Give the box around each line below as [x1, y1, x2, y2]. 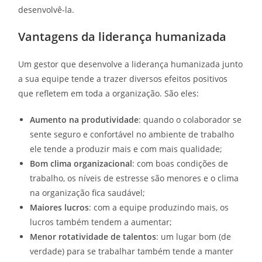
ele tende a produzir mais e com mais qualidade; [30, 143, 225, 155]
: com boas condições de [132, 158, 229, 170]
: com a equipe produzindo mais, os [89, 202, 229, 213]
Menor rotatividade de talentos [30, 231, 157, 243]
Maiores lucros [30, 202, 89, 213]
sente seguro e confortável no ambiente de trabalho [30, 129, 235, 140]
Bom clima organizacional [30, 158, 133, 170]
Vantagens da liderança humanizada [18, 29, 227, 45]
